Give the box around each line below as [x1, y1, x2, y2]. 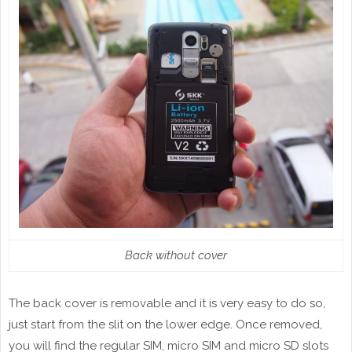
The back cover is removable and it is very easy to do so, [9, 296, 325, 311]
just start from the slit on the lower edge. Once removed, [9, 317, 322, 332]
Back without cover [125, 248, 227, 263]
